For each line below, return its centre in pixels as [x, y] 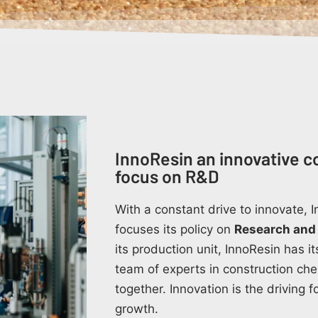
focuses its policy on [175, 229]
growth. [137, 308]
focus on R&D [167, 176]
